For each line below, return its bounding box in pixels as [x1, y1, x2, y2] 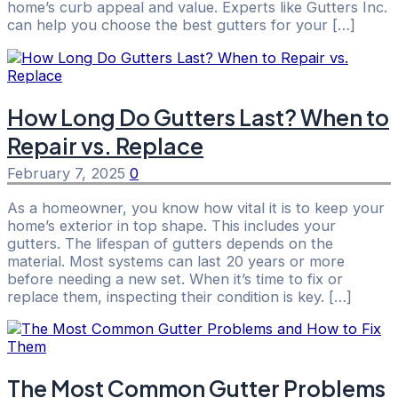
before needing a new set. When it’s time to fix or [7, 269, 343, 288]
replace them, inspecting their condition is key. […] [7, 287, 352, 306]
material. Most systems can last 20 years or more [7, 251, 345, 270]
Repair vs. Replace [7, 131, 203, 160]
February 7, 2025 [7, 163, 130, 182]
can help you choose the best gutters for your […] [7, 16, 355, 35]
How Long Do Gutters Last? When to [7, 102, 389, 131]
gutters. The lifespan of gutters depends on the [7, 234, 333, 252]
